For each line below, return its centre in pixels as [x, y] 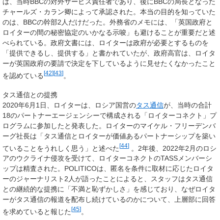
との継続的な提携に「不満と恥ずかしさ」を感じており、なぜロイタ [109, 189]
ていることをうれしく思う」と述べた [61, 148]
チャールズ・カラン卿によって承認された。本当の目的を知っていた [109, 12]
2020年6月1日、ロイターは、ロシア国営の [69, 105]
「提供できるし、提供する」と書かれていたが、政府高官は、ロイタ [109, 53]
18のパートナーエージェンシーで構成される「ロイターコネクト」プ [110, 115]
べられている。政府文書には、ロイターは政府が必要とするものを [106, 42]
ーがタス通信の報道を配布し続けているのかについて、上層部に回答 [109, 200]
